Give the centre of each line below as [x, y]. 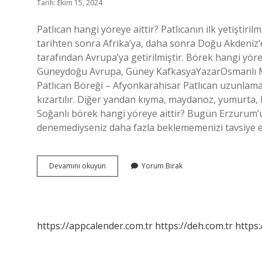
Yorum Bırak [162, 166]
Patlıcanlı [120, 165]
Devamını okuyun [77, 166]
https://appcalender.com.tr [95, 226]
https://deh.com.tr [194, 226]
